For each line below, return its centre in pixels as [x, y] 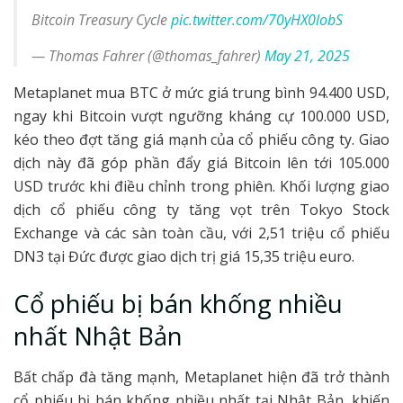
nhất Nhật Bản [98, 336]
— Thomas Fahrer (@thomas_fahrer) [148, 55]
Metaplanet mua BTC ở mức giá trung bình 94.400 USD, [201, 92]
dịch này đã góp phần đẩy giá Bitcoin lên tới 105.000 [201, 162]
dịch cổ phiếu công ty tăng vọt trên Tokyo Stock [201, 209]
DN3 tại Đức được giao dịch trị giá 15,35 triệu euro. [184, 256]
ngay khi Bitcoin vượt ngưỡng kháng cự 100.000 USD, [201, 116]
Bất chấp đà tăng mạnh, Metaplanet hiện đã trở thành [201, 377]
